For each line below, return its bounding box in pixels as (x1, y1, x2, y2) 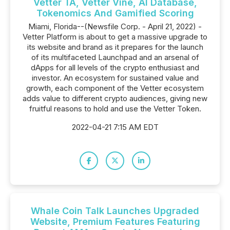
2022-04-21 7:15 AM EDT (71, 122, 159, 132)
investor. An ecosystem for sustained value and (31, 73, 199, 83)
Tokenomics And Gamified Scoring (36, 8, 194, 18)
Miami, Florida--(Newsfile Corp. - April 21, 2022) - (28, 22, 202, 31)
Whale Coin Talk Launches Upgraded (31, 205, 199, 216)
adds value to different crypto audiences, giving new (23, 93, 207, 103)
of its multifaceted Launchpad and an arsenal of (31, 52, 199, 62)
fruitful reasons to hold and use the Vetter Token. (29, 104, 201, 113)
